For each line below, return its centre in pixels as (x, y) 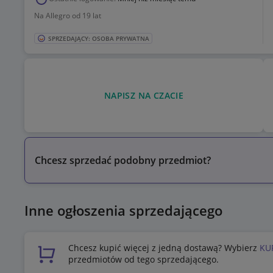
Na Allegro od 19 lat (68, 16)
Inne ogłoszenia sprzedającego (123, 211)
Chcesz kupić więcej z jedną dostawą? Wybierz (164, 248)
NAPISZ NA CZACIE (144, 95)
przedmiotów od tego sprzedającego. (144, 260)
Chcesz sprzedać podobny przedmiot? (123, 161)
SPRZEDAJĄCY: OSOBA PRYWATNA (99, 39)
